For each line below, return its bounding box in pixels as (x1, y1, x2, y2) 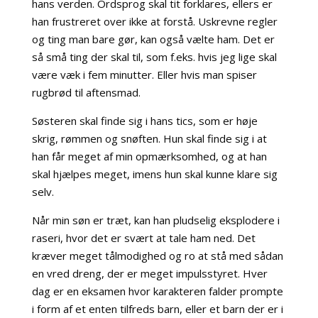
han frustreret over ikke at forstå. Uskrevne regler (31, 14, 278, 28)
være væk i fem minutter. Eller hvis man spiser (31, 67, 257, 82)
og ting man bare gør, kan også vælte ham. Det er (31, 32, 275, 46)
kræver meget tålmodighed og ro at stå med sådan (31, 248, 283, 263)
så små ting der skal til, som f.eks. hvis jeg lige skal (31, 50, 277, 64)
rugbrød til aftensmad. (31, 85, 141, 99)
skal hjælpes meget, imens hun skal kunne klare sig (31, 167, 278, 181)
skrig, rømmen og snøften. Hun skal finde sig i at (31, 131, 267, 146)
